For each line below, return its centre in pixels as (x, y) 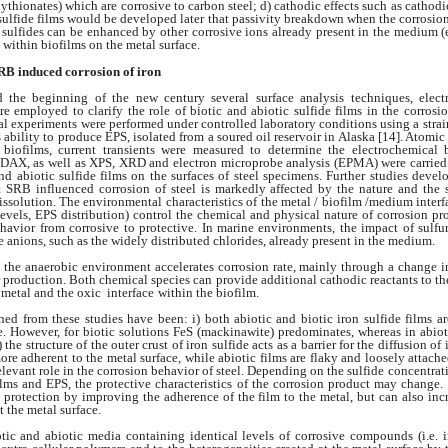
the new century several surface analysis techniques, (266, 97)
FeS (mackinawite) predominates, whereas (289, 332)
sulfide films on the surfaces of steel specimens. (192, 175)
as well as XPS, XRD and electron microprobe (160, 162)
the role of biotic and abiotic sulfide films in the (265, 110)
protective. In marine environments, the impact (271, 227)
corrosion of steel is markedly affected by (218, 188)
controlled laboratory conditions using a (311, 123)
